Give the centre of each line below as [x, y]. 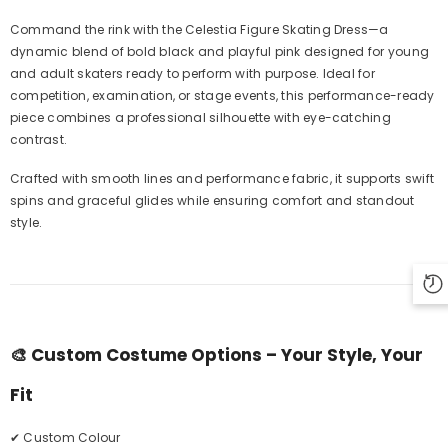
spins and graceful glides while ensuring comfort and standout [212, 200]
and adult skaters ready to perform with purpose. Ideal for [192, 73]
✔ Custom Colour [65, 437]
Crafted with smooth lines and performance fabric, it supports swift [222, 178]
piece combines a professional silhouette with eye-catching [200, 117]
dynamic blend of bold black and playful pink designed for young [220, 51]
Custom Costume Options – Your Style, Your [227, 354]
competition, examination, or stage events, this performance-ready [222, 95]
